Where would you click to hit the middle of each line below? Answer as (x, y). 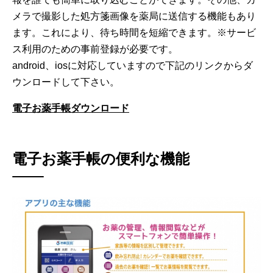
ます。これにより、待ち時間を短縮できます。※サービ (134, 32)
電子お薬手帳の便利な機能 (101, 158)
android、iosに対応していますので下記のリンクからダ (133, 65)
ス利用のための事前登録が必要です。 (95, 49)
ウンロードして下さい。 (66, 82)
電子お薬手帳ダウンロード (71, 108)
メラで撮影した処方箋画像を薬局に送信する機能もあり (134, 16)
